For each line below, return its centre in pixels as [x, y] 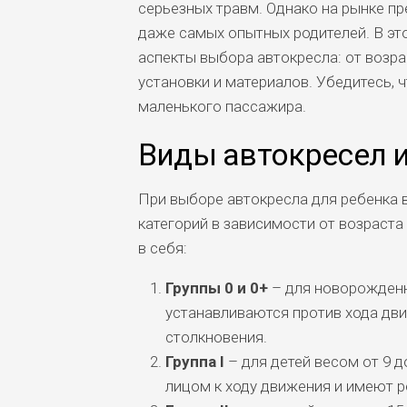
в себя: [162, 248]
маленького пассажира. [222, 106]
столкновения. [216, 337]
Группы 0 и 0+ [216, 288]
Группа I [194, 362]
